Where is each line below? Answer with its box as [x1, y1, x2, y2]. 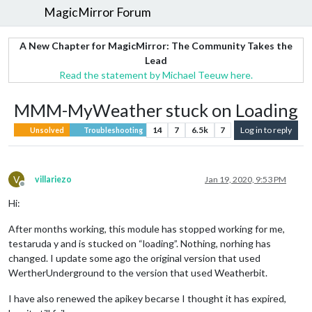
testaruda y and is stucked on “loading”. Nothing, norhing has [8, 237, 271, 249]
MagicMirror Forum [44, 5, 152, 20]
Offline [22, 183, 48, 194]
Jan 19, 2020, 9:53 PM [205, 173, 286, 185]
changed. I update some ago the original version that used [8, 251, 260, 264]
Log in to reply [240, 124, 292, 135]
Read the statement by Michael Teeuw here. [59, 68, 253, 81]
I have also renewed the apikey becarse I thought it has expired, [8, 292, 286, 304]
